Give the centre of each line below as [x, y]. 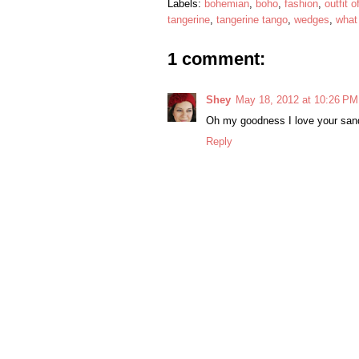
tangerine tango [252, 20]
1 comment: [216, 59]
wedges [312, 20]
